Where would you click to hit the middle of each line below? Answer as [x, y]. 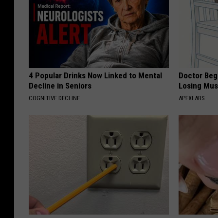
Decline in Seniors [60, 85]
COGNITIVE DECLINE [54, 98]
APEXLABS [192, 98]
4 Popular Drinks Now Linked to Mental [95, 75]
